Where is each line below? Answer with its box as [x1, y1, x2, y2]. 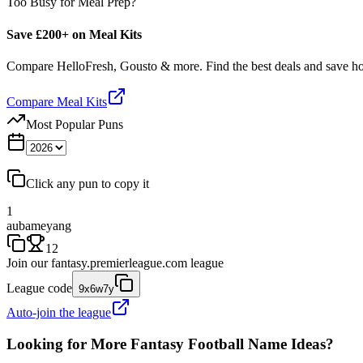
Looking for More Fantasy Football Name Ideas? [6, 335, 334, 352]
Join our [6, 255, 48, 270]
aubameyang [6, 218, 71, 233]
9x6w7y [79, 282, 114, 295]
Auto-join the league [6, 305, 111, 319]
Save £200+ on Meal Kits [6, 27, 142, 41]
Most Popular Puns [26, 117, 123, 131]
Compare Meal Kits [6, 94, 107, 109]
